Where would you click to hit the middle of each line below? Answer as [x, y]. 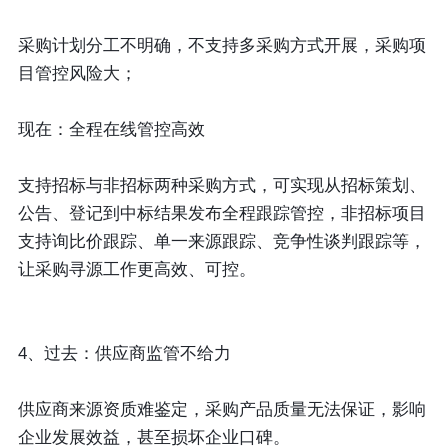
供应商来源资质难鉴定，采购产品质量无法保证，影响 [221, 410]
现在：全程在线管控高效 [111, 130]
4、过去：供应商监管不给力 [124, 354]
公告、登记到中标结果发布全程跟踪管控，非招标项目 [221, 214]
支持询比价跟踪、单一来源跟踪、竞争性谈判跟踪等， [221, 242]
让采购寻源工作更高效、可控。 [136, 270]
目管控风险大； [77, 74]
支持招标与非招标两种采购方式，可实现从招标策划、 [221, 186]
